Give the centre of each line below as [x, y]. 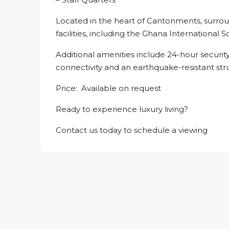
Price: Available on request [108, 88]
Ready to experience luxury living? [122, 109]
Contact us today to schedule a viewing [132, 130]
